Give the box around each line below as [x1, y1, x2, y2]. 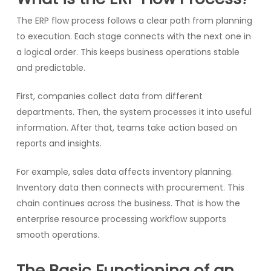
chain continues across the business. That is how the [16, 197, 240, 209]
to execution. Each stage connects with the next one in [16, 30, 251, 42]
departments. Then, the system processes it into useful [16, 105, 252, 118]
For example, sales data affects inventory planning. [16, 165, 233, 178]
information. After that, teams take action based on [16, 121, 237, 134]
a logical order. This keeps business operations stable [16, 45, 240, 58]
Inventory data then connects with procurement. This [16, 181, 244, 194]
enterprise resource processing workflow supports [16, 212, 226, 225]
